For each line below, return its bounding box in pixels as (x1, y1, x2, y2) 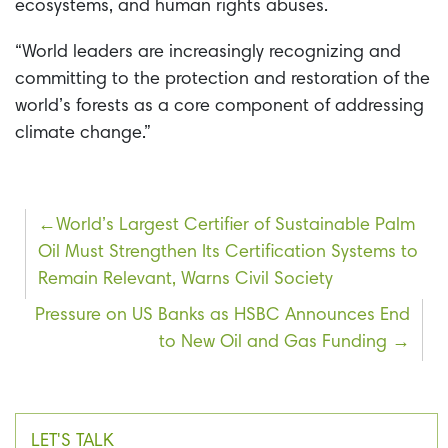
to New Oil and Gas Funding (158, 333, 387, 352)
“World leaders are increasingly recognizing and (15, 44, 401, 63)
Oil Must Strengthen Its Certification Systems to (38, 244, 419, 263)
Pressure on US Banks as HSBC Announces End (34, 306, 410, 325)
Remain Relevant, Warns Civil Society (38, 271, 334, 290)
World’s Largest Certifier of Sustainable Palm (56, 217, 416, 236)
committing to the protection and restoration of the (15, 71, 430, 90)
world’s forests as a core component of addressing (15, 98, 424, 117)
